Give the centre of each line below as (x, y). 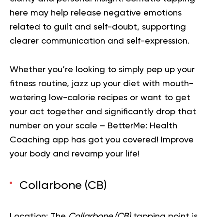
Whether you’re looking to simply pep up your (102, 70)
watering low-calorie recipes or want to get (100, 98)
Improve (177, 140)
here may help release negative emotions (96, 13)
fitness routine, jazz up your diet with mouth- (101, 84)
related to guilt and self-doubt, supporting (98, 27)
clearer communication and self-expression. (100, 41)
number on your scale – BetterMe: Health (93, 126)
